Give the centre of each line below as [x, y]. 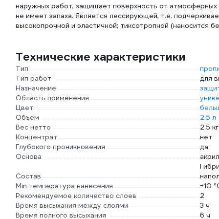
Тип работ [33, 78]
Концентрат [36, 137]
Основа [29, 156]
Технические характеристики [101, 57]
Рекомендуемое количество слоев [76, 196]
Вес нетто [33, 127]
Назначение [36, 88]
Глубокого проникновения [60, 147]
